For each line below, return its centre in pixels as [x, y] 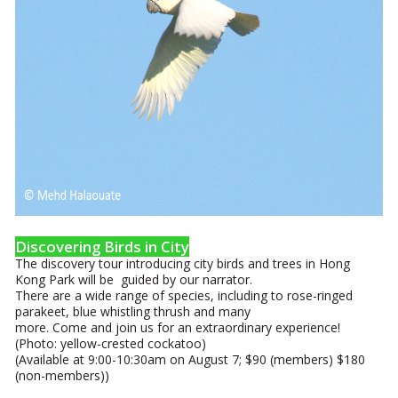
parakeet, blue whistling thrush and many [133, 311]
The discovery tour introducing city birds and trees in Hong [183, 263]
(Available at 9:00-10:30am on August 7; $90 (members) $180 [192, 359]
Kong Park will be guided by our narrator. [134, 279]
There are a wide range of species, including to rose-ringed [184, 295]
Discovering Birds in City [103, 247]
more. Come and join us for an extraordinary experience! [178, 327]
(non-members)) [63, 375]
